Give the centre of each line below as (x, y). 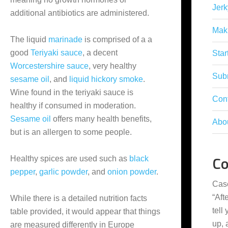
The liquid (29, 39)
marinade (65, 39)
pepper (23, 172)
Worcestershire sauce (49, 66)
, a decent (100, 53)
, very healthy (112, 66)
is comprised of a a (117, 39)
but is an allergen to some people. (71, 132)
